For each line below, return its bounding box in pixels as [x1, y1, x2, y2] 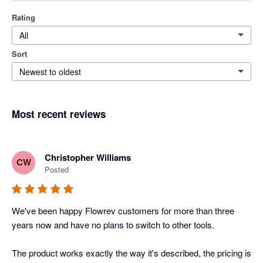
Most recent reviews [12, 106, 106, 121]
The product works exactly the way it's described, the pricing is [12, 246, 251, 259]
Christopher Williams [45, 150, 131, 164]
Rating [12, 11, 35, 23]
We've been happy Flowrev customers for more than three [12, 204, 234, 217]
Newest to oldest [19, 65, 81, 77]
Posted [45, 163, 69, 175]
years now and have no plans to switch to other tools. [12, 218, 217, 231]
